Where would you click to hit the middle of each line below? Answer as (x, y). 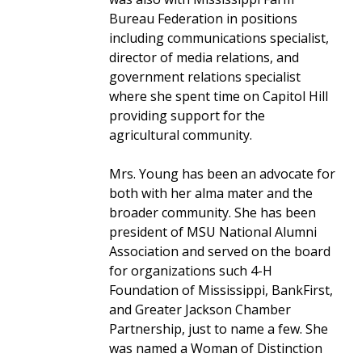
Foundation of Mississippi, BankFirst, (221, 290)
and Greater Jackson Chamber (200, 309)
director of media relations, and (204, 57)
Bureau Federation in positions (203, 18)
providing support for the (187, 115)
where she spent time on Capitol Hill (218, 96)
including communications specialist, (219, 38)
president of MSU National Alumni (213, 232)
